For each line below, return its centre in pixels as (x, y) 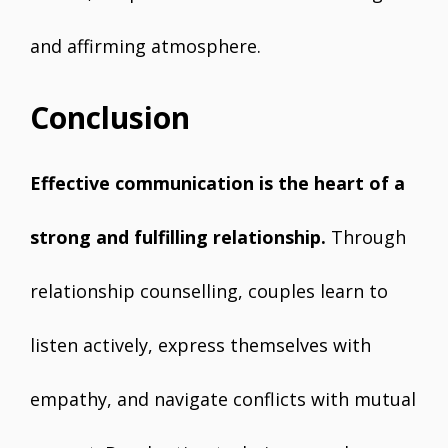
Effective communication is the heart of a (217, 183)
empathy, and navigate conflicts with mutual (223, 399)
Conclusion (110, 117)
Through (366, 237)
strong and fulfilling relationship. (178, 237)
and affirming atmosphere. (145, 46)
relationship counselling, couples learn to (209, 291)
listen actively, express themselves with (200, 345)
